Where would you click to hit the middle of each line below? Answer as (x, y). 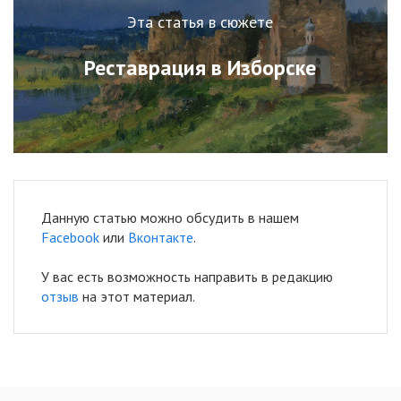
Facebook (70, 237)
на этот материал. (137, 296)
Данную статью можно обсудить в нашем (170, 217)
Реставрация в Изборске (200, 68)
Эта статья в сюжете (200, 22)
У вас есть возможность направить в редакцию (187, 276)
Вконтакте (161, 237)
